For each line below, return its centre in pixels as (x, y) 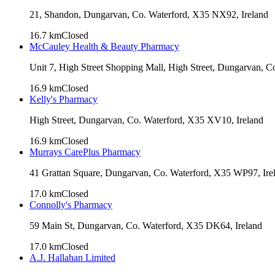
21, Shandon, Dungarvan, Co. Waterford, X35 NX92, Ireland (149, 14)
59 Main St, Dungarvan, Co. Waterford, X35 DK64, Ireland (146, 225)
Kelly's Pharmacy (64, 99)
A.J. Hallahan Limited (72, 257)
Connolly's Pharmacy (71, 204)
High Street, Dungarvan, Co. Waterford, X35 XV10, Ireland (146, 120)
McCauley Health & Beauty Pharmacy (104, 46)
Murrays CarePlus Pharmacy (85, 152)
